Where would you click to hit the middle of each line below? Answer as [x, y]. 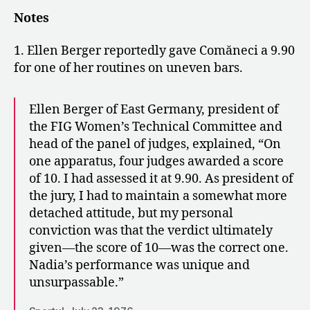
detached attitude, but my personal [131, 214]
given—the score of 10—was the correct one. [159, 248]
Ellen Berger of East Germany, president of [154, 110]
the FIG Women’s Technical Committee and [156, 127]
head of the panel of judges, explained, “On [155, 145]
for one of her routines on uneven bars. [128, 69]
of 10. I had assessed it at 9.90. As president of [161, 179]
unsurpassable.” [76, 283]
